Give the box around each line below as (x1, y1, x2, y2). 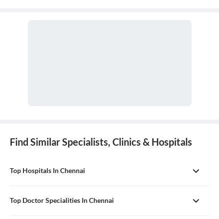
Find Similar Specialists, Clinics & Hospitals (10, 135, 192, 148)
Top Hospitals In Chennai (10, 166, 85, 175)
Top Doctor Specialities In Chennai (10, 196, 114, 204)
